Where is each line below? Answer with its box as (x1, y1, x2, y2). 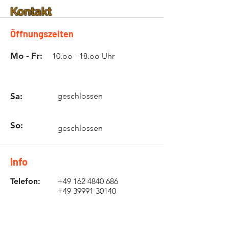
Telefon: (10, 176, 40, 186)
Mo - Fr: (10, 51, 45, 61)
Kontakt (10, 5, 52, 18)
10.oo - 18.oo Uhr (52, 51, 114, 61)
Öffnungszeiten (10, 28, 74, 39)
